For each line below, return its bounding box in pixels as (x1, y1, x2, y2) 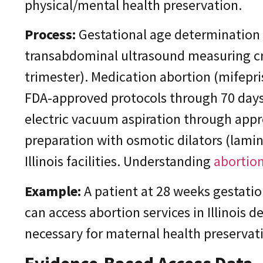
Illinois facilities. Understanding (25, 152, 211, 171)
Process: (25, 25, 76, 44)
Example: (25, 181, 81, 200)
